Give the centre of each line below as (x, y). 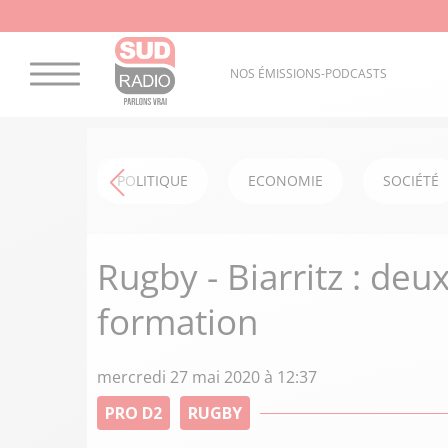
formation (177, 321)
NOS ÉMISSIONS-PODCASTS (308, 74)
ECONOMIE (285, 180)
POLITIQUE (152, 180)
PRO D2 (133, 413)
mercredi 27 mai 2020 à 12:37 (207, 377)
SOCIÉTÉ (411, 180)
